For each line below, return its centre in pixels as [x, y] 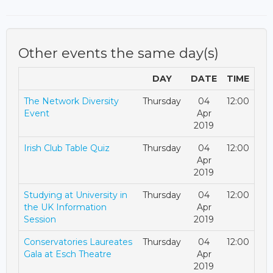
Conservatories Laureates [78, 242]
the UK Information [65, 207]
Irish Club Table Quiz [67, 148]
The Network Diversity [71, 101]
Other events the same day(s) [119, 54]
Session [40, 220]
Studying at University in [76, 195]
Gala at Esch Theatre [68, 254]
